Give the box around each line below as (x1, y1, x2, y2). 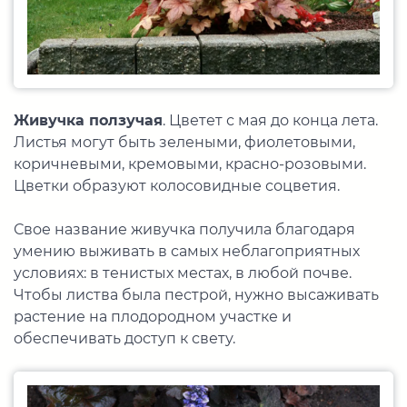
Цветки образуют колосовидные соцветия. (14, 176, 340, 194)
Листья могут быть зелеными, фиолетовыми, (14, 133, 355, 151)
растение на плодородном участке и (14, 307, 292, 325)
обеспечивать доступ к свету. (14, 329, 235, 347)
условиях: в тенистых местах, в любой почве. (14, 263, 352, 282)
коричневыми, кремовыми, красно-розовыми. (14, 154, 366, 173)
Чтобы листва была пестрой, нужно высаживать (14, 285, 379, 303)
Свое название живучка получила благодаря (14, 220, 355, 238)
